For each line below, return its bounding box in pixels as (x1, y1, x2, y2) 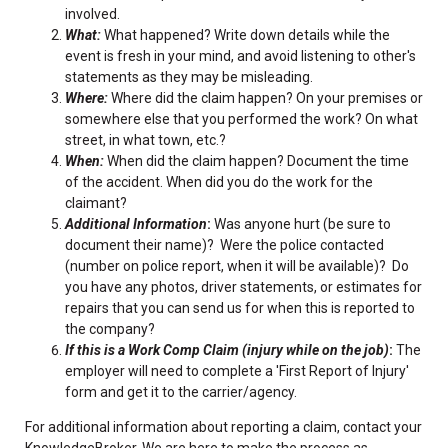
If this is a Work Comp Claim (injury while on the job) (65, 341, 389, 358)
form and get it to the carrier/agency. (65, 383, 297, 400)
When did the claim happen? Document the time (104, 152, 409, 169)
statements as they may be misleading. (65, 68, 313, 85)
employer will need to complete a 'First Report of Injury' (65, 362, 409, 379)
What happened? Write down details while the (101, 26, 390, 43)
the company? (65, 320, 161, 337)
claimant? (65, 194, 127, 211)
